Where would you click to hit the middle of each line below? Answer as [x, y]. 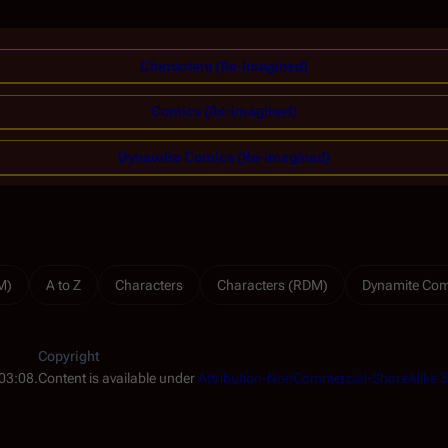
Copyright [69, 355]
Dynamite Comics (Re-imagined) [224, 156]
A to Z [63, 284]
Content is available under [118, 377]
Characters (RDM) [272, 284]
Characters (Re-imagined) [224, 65]
